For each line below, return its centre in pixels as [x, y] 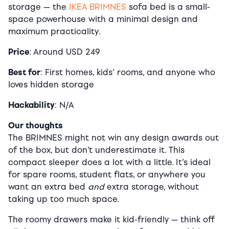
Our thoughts [36, 125]
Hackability [31, 105]
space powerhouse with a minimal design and [103, 19]
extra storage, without [152, 187]
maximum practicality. [54, 31]
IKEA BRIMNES [98, 7]
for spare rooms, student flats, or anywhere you [107, 174]
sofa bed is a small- [168, 7]
